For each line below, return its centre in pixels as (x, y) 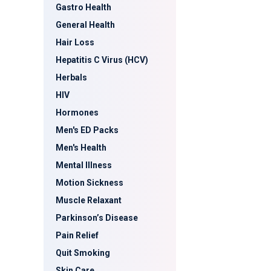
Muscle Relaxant (89, 200)
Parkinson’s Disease (97, 218)
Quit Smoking (83, 253)
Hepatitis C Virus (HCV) (102, 60)
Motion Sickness (90, 183)
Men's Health (81, 148)
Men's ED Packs (87, 130)
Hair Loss (75, 42)
